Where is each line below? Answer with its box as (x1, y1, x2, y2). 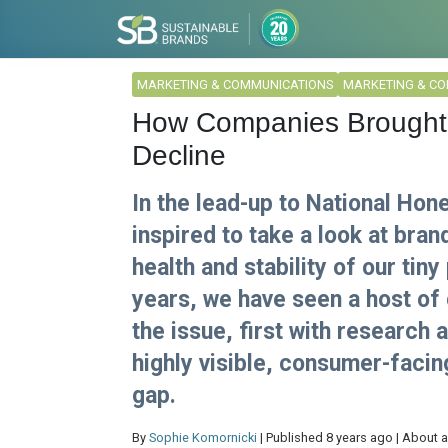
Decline (132, 140, 226, 171)
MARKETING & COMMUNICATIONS (137, 77, 333, 92)
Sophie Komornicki (149, 430, 257, 445)
